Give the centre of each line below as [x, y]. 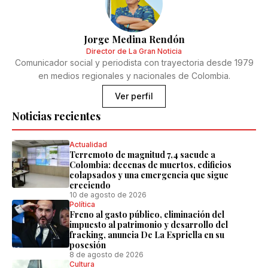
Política [82, 204]
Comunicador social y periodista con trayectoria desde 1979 [134, 63]
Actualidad [88, 144]
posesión [88, 245]
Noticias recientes [56, 116]
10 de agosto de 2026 [108, 195]
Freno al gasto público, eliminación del [147, 214]
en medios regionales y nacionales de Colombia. [134, 76]
